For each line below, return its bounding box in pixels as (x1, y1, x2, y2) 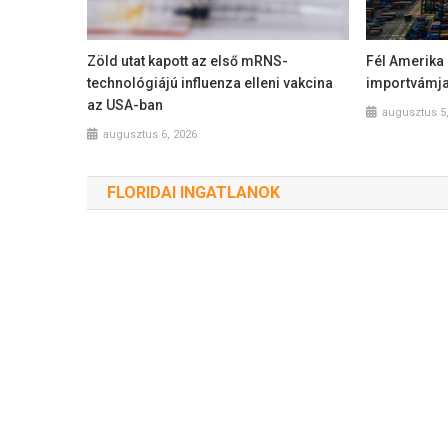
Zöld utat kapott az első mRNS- (87, 52, 289, 69)
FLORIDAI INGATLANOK (107, 182, 280, 202)
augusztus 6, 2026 (103, 127, 198, 141)
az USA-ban (87, 96, 164, 113)
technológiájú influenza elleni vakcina (87, 74, 334, 91)
